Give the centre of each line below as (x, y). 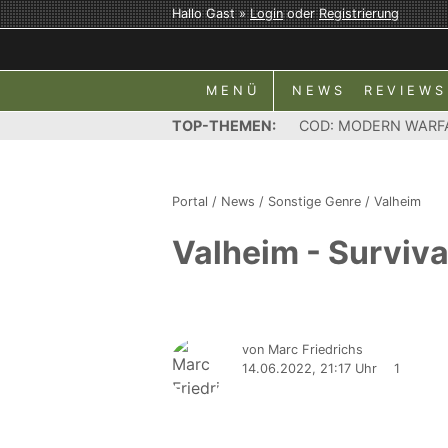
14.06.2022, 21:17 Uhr (309, 368)
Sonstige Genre (314, 201)
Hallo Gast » (211, 13)
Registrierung (359, 13)
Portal (190, 201)
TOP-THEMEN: (224, 125)
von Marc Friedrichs (302, 349)
